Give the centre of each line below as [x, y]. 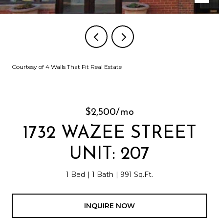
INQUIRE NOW [109, 206]
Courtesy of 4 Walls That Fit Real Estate [67, 67]
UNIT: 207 [109, 154]
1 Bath [103, 175]
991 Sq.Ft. [137, 175]
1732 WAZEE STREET [109, 133]
